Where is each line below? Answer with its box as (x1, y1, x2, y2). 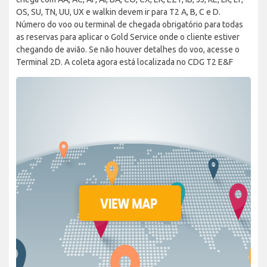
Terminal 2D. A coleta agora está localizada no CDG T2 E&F (16, 57, 233, 67)
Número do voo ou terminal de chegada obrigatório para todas (16, 19, 243, 29)
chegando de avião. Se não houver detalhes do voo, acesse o (16, 44, 240, 54)
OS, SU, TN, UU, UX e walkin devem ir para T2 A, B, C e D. (16, 7, 221, 17)
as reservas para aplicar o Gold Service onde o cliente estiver (16, 32, 240, 42)
